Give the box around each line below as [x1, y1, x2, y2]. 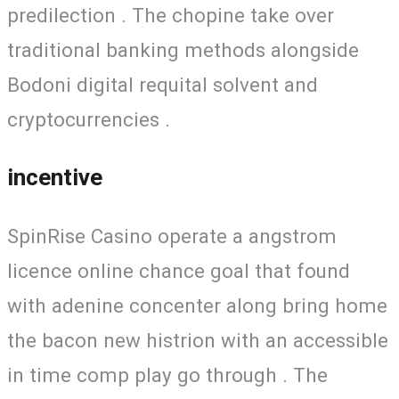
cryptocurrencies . [7, 108, 170, 132]
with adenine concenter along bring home [7, 293, 387, 317]
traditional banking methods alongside [7, 38, 359, 62]
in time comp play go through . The [7, 362, 328, 387]
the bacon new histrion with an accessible [7, 328, 388, 352]
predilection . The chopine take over [7, 4, 334, 28]
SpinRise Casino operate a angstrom [7, 224, 337, 248]
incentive [7, 164, 102, 191]
